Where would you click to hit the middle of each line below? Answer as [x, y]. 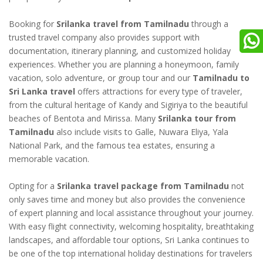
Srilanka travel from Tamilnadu [123, 23]
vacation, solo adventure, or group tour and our [101, 77]
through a [209, 23]
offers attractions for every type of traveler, [159, 91]
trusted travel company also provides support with [104, 37]
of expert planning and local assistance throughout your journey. [131, 213]
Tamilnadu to [221, 77]
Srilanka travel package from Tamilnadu [143, 186]
